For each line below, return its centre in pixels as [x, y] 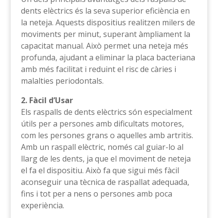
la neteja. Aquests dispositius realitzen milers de [108, 22]
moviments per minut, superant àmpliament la [105, 34]
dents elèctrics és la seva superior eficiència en [105, 10]
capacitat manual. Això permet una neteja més [104, 45]
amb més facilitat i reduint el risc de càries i [98, 69]
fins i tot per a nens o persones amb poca [96, 193]
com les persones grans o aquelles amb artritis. [107, 135]
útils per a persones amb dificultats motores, [102, 123]
